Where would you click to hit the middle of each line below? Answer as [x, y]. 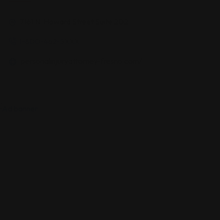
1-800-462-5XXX [49, 41]
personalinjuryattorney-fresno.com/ [81, 61]
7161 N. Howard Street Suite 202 [73, 22]
